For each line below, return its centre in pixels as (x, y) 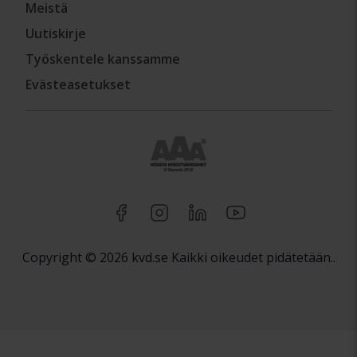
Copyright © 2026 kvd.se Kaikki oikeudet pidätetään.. (178, 257)
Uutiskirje (56, 33)
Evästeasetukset (78, 84)
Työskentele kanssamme (103, 59)
